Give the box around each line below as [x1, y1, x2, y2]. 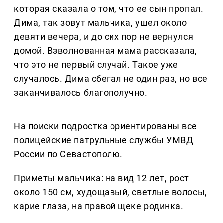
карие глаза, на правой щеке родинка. [14, 201, 184, 212]
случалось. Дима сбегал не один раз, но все [14, 73, 208, 84]
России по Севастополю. [14, 149, 123, 160]
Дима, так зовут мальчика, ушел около [14, 17, 187, 28]
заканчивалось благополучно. [14, 87, 148, 98]
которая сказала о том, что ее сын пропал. [14, 3, 204, 14]
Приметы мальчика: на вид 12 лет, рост [14, 173, 189, 184]
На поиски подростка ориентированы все [14, 121, 197, 132]
